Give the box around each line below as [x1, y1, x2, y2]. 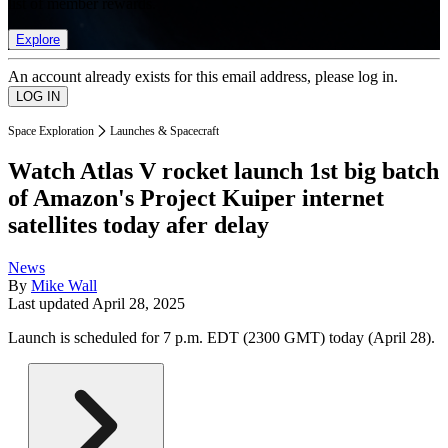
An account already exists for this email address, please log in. [8, 67, 398, 85]
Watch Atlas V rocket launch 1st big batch [8, 158, 439, 185]
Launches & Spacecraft [110, 123, 219, 138]
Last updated [8, 295, 92, 313]
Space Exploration [8, 123, 94, 138]
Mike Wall [31, 277, 97, 295]
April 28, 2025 [92, 295, 185, 313]
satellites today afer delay [8, 212, 269, 239]
